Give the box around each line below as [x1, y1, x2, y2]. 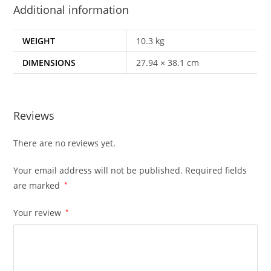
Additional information [13, 2, 129, 17]
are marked [13, 179, 63, 191]
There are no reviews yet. [13, 137, 116, 149]
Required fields [185, 164, 247, 176]
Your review [13, 206, 64, 218]
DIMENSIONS [22, 57, 76, 68]
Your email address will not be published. [13, 164, 183, 176]
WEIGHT [22, 35, 56, 47]
